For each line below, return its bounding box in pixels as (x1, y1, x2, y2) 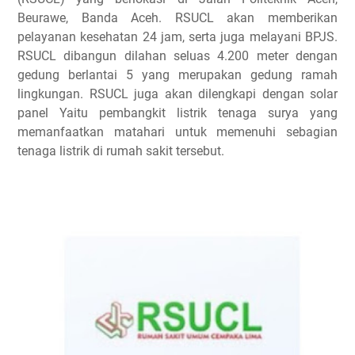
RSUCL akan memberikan (174, 10, 338, 25)
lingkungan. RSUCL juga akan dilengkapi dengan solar (17, 86, 338, 101)
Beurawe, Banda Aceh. (17, 10, 175, 25)
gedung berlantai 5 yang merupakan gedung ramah (17, 67, 338, 82)
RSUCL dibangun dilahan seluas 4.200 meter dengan (17, 48, 338, 63)
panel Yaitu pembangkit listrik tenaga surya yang (17, 105, 338, 120)
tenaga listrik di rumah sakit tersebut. (17, 143, 224, 158)
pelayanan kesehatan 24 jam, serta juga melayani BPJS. (17, 29, 338, 44)
